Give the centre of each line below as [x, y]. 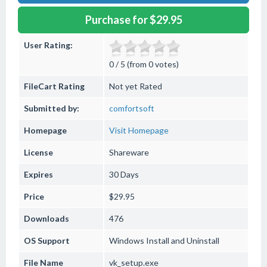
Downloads [46, 218]
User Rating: [48, 45]
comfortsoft [132, 108]
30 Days [124, 174]
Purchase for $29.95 [133, 20]
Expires [38, 174]
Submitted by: [52, 108]
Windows [127, 240]
